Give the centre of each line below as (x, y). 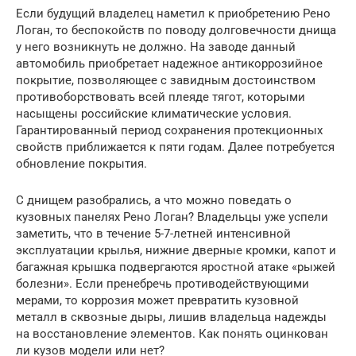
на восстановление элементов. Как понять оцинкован (172, 333)
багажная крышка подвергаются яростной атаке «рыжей (176, 267)
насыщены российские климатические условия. (154, 113)
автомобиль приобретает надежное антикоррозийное (169, 63)
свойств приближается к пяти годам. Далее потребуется (175, 147)
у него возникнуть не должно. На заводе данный (156, 46)
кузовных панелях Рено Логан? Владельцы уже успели (172, 217)
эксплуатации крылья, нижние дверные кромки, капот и (176, 250)
